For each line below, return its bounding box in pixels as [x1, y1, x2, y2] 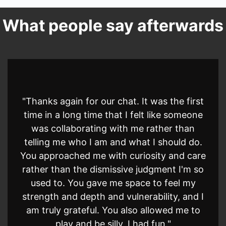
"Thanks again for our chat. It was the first [22, 96, 204, 106]
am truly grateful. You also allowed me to [26, 205, 200, 215]
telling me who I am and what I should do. [24, 137, 202, 147]
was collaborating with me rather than [31, 123, 195, 134]
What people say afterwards [3, 16, 223, 35]
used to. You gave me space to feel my [30, 178, 196, 188]
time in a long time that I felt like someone [23, 109, 203, 120]
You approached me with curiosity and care [20, 150, 206, 161]
